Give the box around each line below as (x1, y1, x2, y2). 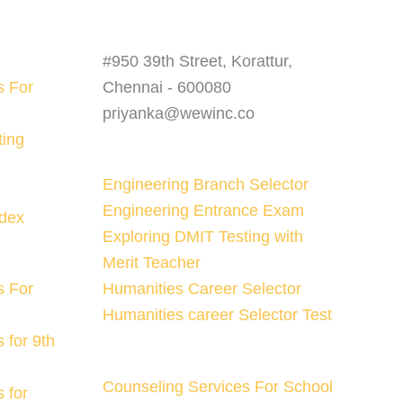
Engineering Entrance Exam (102, 201, 304, 220)
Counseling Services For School (102, 377, 333, 396)
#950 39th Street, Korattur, (102, 51, 292, 70)
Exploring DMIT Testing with (102, 228, 303, 246)
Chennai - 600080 (102, 77, 231, 96)
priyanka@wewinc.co (102, 103, 255, 122)
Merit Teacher (102, 254, 201, 273)
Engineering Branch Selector (102, 175, 309, 194)
